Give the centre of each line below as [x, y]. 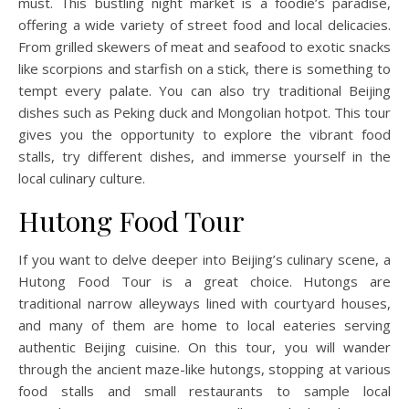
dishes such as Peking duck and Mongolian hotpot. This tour [204, 112]
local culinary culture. [82, 178]
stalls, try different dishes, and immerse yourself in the [204, 156]
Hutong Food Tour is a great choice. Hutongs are [204, 281]
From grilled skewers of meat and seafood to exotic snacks [204, 47]
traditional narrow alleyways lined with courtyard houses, [204, 303]
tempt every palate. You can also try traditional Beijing [204, 90]
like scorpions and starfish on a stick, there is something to [204, 68]
